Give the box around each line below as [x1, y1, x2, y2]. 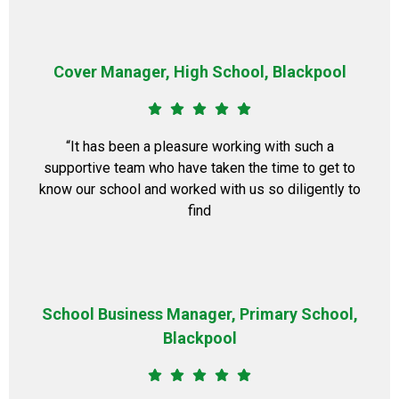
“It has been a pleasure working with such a [65, 138, 334, 155]
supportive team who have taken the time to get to [44, 159, 355, 176]
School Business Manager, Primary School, [41, 305, 358, 323]
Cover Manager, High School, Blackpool [53, 62, 346, 81]
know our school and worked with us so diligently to [38, 181, 361, 198]
